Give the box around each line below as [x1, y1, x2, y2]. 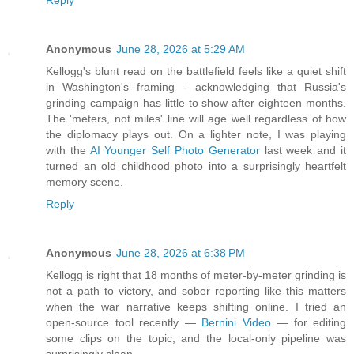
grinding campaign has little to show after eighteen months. [46, 96, 346, 110]
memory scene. [46, 175, 123, 189]
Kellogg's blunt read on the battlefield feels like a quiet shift [46, 65, 346, 78]
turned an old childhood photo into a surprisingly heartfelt [46, 160, 346, 173]
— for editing [270, 316, 346, 330]
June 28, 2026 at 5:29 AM [116, 43, 245, 56]
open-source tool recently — [46, 316, 201, 330]
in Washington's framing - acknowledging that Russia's [46, 81, 346, 94]
